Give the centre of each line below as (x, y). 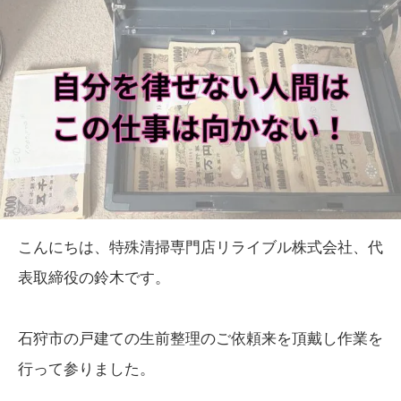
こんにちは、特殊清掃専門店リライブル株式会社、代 (200, 248)
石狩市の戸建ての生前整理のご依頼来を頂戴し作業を (200, 339)
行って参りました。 (86, 370)
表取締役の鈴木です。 (94, 278)
